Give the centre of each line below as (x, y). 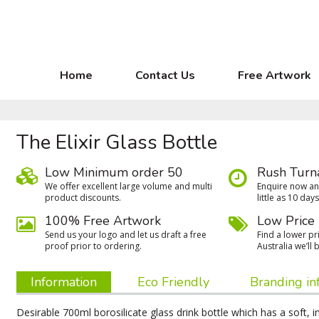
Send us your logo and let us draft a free (126, 235)
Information (64, 282)
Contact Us (165, 75)
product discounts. (83, 198)
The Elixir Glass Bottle (117, 142)
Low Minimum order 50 (114, 172)
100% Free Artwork (103, 221)
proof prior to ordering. (94, 246)
